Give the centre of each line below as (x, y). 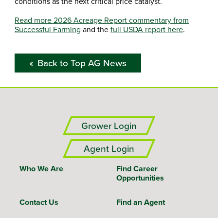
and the (96, 29)
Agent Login (109, 149)
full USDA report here (147, 29)
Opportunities (140, 178)
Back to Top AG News (82, 63)
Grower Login (109, 126)
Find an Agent (141, 202)
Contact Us (39, 202)
